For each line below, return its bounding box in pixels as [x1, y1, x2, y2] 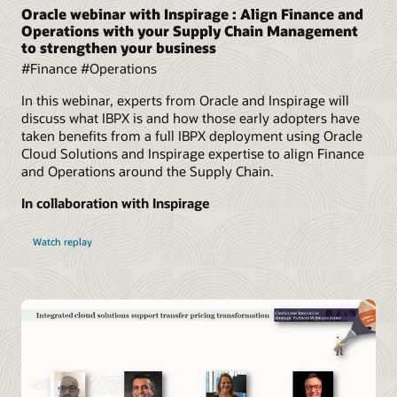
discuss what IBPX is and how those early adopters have [21, 109, 360, 128]
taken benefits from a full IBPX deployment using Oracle [21, 127, 362, 145]
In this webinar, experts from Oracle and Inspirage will [21, 91, 349, 110]
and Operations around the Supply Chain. [21, 162, 274, 181]
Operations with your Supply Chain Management [21, 20, 358, 40]
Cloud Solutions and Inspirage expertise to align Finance [21, 144, 364, 163]
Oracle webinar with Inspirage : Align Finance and [21, 4, 363, 23]
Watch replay [32, 235, 92, 249]
